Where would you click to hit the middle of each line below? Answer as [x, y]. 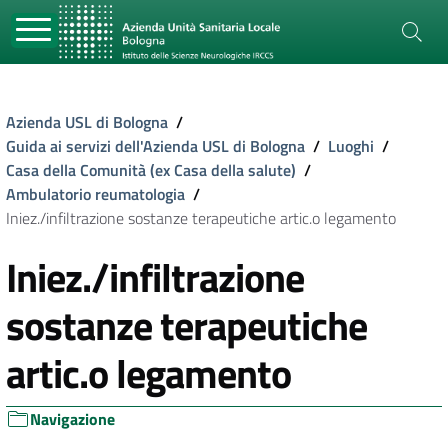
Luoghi [351, 146]
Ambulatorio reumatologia [95, 194]
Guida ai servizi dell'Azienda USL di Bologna [155, 146]
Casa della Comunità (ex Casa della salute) [151, 170]
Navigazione [72, 419]
